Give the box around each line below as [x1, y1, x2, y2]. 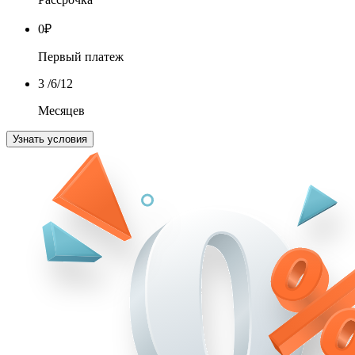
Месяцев [38, 103, 85, 117]
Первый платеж [38, 49, 124, 63]
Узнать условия [13, 132, 87, 145]
